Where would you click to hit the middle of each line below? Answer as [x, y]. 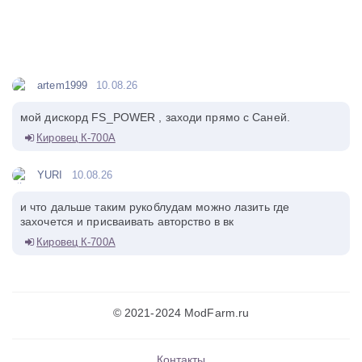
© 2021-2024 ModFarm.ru [181, 312]
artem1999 [63, 85]
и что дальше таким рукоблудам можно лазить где [155, 206]
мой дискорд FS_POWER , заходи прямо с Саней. [155, 117]
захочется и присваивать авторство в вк [127, 221]
